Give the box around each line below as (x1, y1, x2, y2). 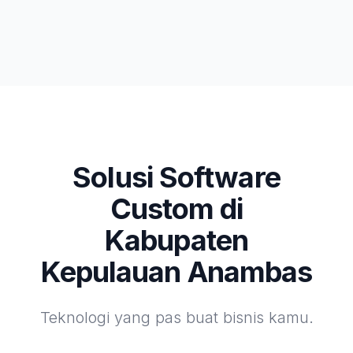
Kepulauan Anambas (40, 255, 313, 289)
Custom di (110, 191, 243, 226)
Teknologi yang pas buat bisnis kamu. (39, 308, 314, 327)
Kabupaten (105, 223, 248, 258)
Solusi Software (72, 160, 281, 195)
